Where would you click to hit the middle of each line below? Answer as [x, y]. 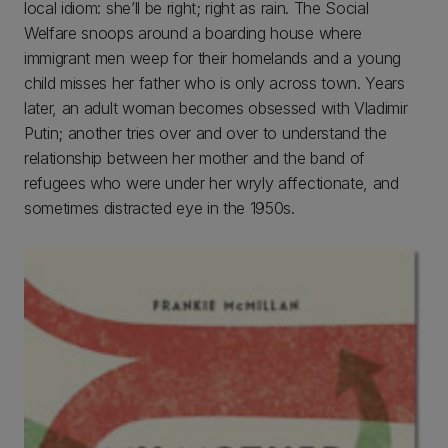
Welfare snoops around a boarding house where [193, 33]
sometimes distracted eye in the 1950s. [159, 208]
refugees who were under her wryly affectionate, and [211, 183]
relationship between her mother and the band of [194, 158]
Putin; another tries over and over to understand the [205, 133]
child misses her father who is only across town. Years [214, 83]
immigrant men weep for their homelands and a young [212, 58]
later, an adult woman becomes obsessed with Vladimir [216, 108]
